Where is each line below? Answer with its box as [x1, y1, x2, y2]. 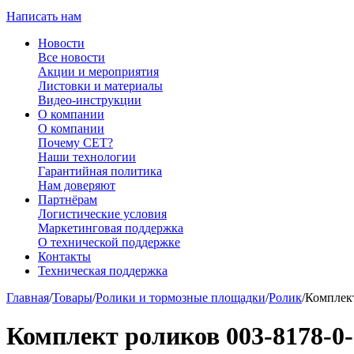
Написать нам [6, 9, 81, 23]
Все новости [38, 50, 105, 64]
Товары [52, 290, 92, 304]
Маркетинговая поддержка [38, 220, 183, 235]
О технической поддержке [38, 235, 180, 249]
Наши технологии [38, 149, 136, 164]
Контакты [38, 249, 91, 263]
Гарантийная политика [38, 164, 162, 178]
